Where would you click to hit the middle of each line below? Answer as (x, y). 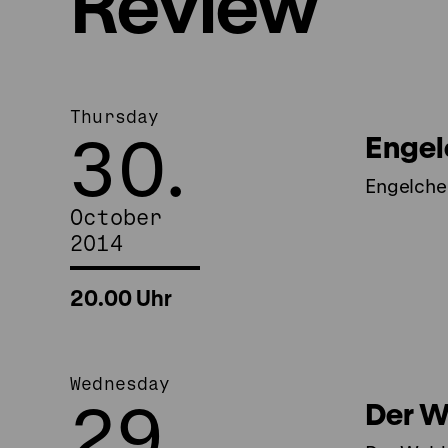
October (116, 217)
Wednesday (120, 383)
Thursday (115, 116)
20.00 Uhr (121, 298)
